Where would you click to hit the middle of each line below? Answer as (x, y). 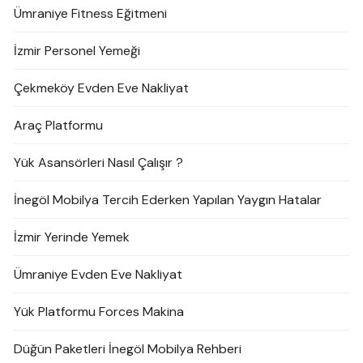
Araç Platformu (59, 125)
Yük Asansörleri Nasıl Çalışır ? (99, 162)
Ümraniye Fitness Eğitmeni (91, 13)
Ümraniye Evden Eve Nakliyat (98, 274)
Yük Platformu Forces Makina (99, 311)
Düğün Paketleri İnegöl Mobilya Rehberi (128, 348)
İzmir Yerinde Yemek (72, 237)
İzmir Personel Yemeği (77, 50)
